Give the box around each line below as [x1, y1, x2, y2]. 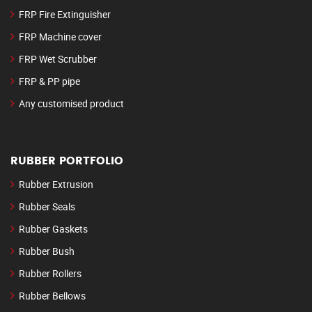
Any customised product [19, 97, 124, 111]
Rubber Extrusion [19, 178, 93, 192]
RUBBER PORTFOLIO [10, 155, 123, 167]
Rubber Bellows [19, 289, 86, 303]
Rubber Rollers [19, 267, 81, 281]
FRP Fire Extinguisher [19, 8, 111, 22]
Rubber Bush [19, 244, 75, 258]
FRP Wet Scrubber [19, 52, 97, 66]
